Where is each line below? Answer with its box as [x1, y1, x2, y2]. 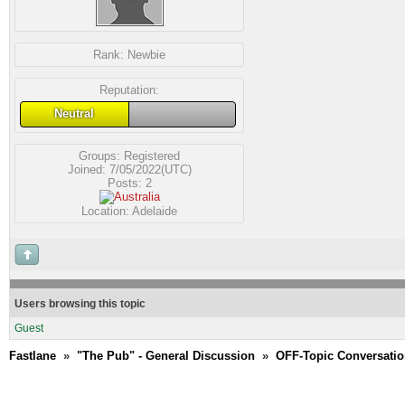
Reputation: [99, 83, 159, 97]
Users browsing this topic [14, 297, 146, 310]
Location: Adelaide [81, 203, 177, 218]
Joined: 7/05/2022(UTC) [67, 162, 192, 176]
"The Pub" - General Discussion [77, 349, 255, 363]
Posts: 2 [107, 175, 152, 190]
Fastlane [9, 349, 56, 363]
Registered [124, 148, 180, 163]
